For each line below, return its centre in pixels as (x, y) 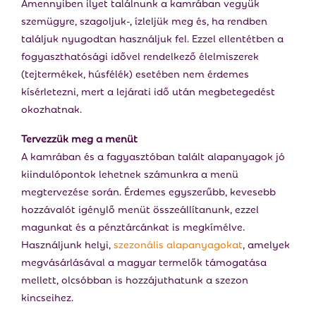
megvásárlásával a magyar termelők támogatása (144, 261)
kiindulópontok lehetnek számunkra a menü (130, 173)
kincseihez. (47, 296)
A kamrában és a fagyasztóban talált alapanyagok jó (153, 155)
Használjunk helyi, (67, 243)
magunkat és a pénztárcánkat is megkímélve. (133, 226)
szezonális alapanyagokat (178, 243)
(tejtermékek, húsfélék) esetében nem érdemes (135, 73)
